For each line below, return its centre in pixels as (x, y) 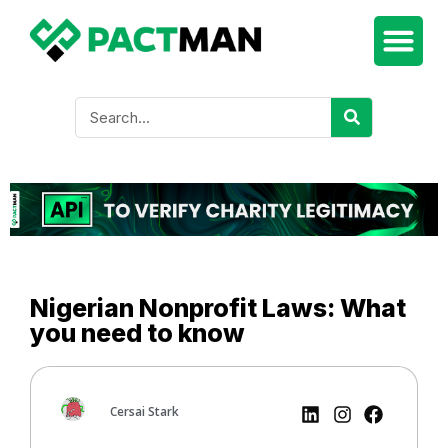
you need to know (137, 332)
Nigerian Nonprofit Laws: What (218, 307)
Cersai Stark (144, 411)
